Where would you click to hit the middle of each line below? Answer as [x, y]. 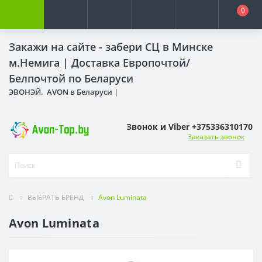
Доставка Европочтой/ [131, 63]
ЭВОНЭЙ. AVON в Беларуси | [64, 92]
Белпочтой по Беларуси [71, 78]
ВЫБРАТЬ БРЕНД [56, 197]
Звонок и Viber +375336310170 [189, 126]
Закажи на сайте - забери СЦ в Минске [111, 47]
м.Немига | [40, 63]
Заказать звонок [216, 136]
